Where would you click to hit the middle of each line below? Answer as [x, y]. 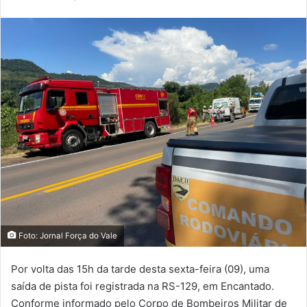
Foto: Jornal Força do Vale [67, 236]
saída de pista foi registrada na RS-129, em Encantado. [143, 286]
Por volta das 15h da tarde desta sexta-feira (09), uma [140, 269]
